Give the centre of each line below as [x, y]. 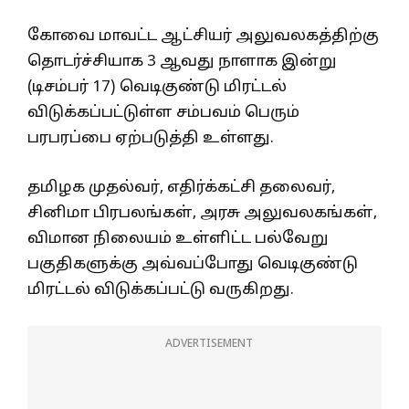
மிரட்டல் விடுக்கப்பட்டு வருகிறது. [161, 289]
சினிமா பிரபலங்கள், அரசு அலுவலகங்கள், [202, 213]
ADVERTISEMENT [209, 345]
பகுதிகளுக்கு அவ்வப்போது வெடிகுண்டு [193, 264]
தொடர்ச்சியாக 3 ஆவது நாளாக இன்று [182, 62]
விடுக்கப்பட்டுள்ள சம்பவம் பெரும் [163, 113]
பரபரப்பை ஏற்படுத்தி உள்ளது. [151, 139]
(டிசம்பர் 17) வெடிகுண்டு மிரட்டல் [157, 88]
